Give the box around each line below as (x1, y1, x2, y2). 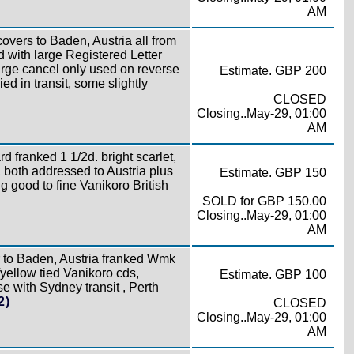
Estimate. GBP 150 (219, 166, 326, 179)
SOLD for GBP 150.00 (201, 194, 326, 208)
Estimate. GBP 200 (219, 64, 326, 77)
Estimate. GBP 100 (219, 268, 326, 281)
